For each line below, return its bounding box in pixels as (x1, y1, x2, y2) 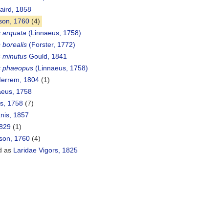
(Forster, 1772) (27, 41, 75, 49)
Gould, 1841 (27, 52, 67, 61)
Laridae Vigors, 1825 (13, 146, 78, 154)
